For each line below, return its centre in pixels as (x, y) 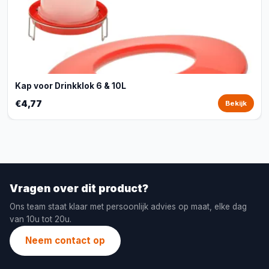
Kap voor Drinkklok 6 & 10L (71, 86)
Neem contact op (65, 240)
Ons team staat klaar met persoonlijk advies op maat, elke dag (128, 207)
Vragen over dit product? (79, 188)
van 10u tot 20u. (41, 219)
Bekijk (236, 103)
